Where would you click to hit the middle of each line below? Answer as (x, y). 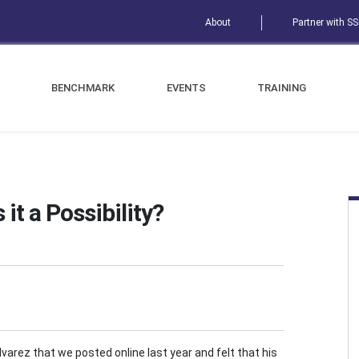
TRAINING (282, 88)
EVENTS (186, 88)
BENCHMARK (83, 88)
